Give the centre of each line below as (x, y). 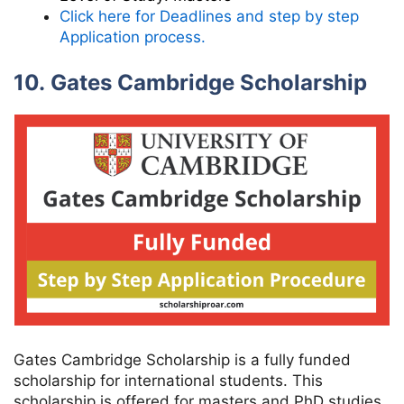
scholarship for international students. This (168, 380)
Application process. (133, 37)
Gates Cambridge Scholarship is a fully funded (182, 359)
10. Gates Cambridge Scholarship (190, 83)
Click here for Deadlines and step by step (209, 16)
